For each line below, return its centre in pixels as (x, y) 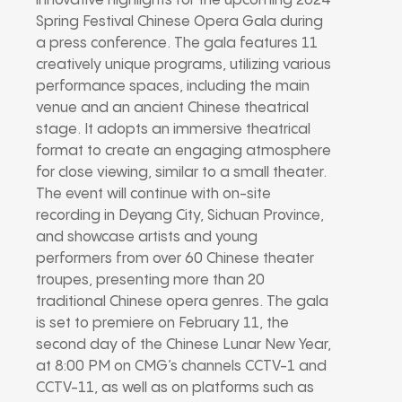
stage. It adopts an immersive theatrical (173, 129)
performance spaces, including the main (173, 86)
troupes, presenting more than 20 (150, 280)
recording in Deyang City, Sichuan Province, (180, 215)
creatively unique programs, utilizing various (184, 65)
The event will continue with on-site (153, 194)
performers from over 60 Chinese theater (175, 258)
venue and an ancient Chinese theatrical (172, 108)
